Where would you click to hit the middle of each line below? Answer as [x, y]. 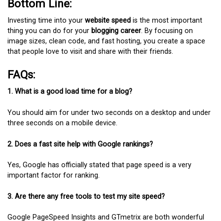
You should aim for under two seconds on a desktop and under [109, 112]
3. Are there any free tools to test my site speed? [86, 196]
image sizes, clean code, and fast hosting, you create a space [106, 41]
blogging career [116, 31]
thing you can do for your [49, 31]
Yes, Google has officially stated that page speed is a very [99, 165]
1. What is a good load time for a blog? [70, 92]
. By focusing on [167, 31]
